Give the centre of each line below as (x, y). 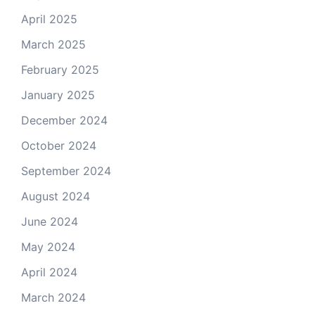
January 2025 (58, 95)
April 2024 (49, 272)
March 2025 (53, 44)
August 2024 (56, 196)
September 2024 (66, 171)
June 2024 (50, 221)
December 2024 (64, 120)
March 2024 (53, 297)
